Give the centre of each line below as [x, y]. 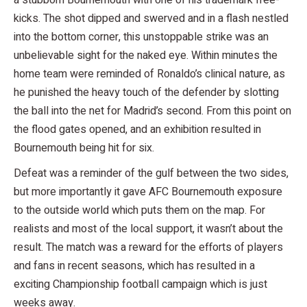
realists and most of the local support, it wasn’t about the [148, 229]
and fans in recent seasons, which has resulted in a [134, 266]
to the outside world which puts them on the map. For [139, 210]
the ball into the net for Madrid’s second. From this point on [152, 111]
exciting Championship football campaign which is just [140, 284]
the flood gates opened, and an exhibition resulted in [137, 129]
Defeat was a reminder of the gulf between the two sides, [151, 173]
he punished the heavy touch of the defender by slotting [146, 92]
